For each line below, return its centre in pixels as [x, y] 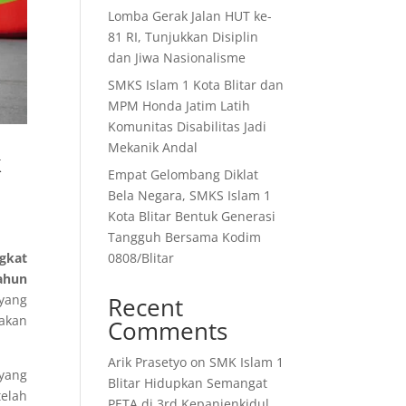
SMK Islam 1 [247, 362]
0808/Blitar [141, 258]
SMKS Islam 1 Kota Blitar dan [196, 85]
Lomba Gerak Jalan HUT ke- [190, 16]
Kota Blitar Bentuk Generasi [192, 216]
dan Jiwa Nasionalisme [177, 58]
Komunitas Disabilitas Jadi [188, 126]
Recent [146, 307]
